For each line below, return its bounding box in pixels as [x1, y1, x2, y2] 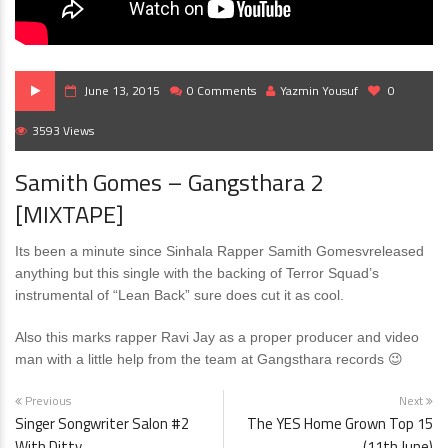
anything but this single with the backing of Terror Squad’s [15, 265, 379, 281]
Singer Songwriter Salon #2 [15, 412, 189, 435]
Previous [22, 391, 71, 410]
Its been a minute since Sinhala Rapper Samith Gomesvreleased [15, 243, 424, 259]
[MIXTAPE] [15, 196, 124, 232]
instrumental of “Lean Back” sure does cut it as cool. [15, 287, 344, 303]
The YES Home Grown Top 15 [247, 412, 433, 435]
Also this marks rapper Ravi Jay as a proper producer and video [15, 329, 419, 345]
